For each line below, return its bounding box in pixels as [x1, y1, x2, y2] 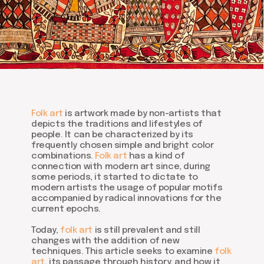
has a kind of [128, 151, 185, 161]
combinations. [31, 151, 95, 161]
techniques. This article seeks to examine [31, 247, 215, 256]
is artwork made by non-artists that [62, 109, 222, 118]
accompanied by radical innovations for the [31, 194, 222, 203]
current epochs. [31, 204, 101, 214]
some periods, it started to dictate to [31, 173, 198, 182]
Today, [31, 226, 61, 235]
